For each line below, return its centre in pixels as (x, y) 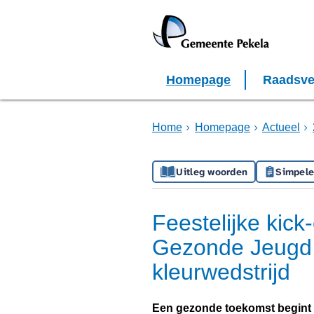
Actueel (281, 127)
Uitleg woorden (212, 172)
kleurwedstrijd (221, 272)
